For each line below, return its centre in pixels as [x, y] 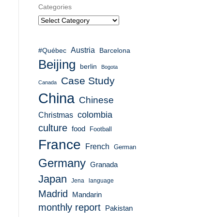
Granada [104, 165]
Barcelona [115, 51]
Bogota [109, 67]
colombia [95, 115]
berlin [88, 67]
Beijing [57, 65]
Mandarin [87, 195]
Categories [55, 7]
